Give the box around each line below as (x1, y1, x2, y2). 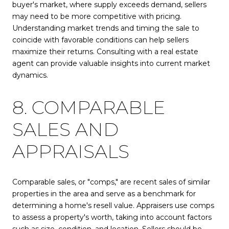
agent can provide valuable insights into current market (12, 59, 210, 68)
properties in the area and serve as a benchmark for (12, 189, 196, 199)
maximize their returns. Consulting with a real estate (12, 47, 198, 57)
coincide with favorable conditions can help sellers (12, 35, 189, 45)
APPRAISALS (12, 140, 129, 163)
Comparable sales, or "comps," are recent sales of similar (12, 177, 210, 187)
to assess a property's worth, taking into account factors (12, 213, 212, 222)
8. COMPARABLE (12, 96, 165, 119)
